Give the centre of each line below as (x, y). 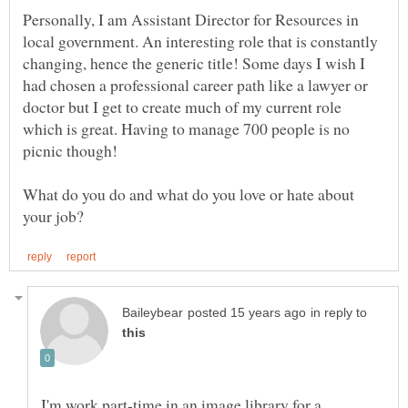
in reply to (339, 312)
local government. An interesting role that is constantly (200, 41)
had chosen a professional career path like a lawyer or (195, 85)
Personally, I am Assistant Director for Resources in (191, 20)
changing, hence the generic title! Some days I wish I (194, 63)
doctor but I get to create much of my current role (182, 107)
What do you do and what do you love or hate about (189, 194)
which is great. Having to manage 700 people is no (186, 129)
